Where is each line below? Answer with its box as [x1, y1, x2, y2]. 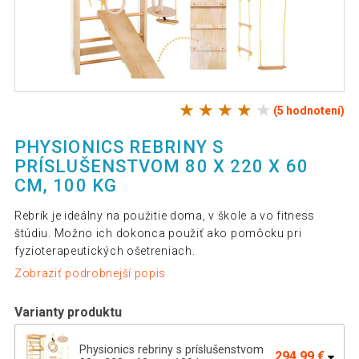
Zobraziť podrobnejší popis [14, 266, 167, 280]
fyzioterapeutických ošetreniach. [14, 244, 196, 258]
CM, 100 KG [14, 175, 117, 196]
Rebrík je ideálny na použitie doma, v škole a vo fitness [14, 209, 316, 223]
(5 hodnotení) [273, 104, 345, 118]
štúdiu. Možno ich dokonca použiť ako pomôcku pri [14, 227, 302, 240]
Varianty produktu [14, 304, 122, 320]
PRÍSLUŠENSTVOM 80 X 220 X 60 [14, 156, 309, 177]
